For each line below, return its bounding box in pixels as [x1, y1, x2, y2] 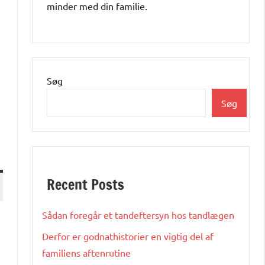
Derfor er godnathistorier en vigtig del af [42, 230, 214, 242]
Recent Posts [47, 174, 124, 195]
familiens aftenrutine [42, 246, 131, 258]
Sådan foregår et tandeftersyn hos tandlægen [42, 208, 234, 221]
